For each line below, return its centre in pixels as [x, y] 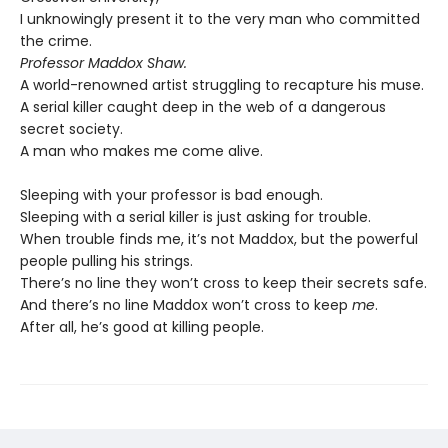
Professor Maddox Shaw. [103, 63]
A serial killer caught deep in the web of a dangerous [203, 107]
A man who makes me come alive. [141, 151]
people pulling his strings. [106, 261]
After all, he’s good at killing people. [142, 327]
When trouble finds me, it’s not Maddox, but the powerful [219, 239]
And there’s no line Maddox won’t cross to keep [186, 305]
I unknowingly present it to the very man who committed [220, 19]
